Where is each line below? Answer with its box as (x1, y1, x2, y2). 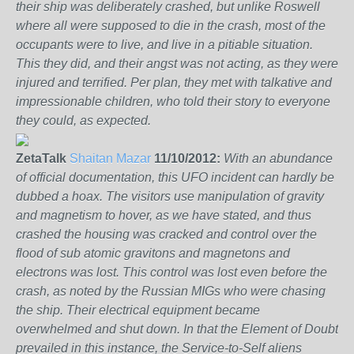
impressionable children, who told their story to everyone (16, 95, 330, 108)
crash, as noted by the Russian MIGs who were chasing (16, 284, 326, 298)
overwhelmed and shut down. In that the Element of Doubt (16, 322, 338, 336)
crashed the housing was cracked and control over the (16, 228, 317, 241)
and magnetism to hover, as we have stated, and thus (16, 209, 311, 222)
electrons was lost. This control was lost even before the (16, 265, 327, 279)
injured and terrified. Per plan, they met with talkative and (16, 76, 332, 89)
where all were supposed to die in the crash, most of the (16, 19, 326, 32)
